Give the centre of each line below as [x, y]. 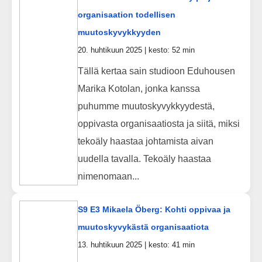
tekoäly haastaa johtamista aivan [145, 141]
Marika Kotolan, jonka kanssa [139, 88]
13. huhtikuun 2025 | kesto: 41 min [136, 244]
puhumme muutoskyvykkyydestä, [146, 106]
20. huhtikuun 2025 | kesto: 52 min [136, 50]
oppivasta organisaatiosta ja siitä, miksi [158, 123]
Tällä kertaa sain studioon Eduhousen [156, 71]
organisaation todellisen [126, 14]
